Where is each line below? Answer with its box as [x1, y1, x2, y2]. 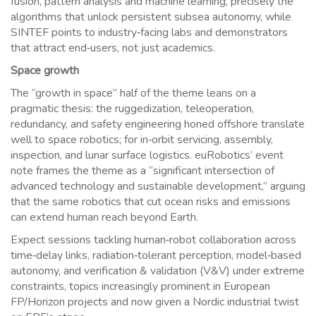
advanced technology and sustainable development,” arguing [11, 178, 305, 195]
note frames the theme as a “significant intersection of [11, 163, 274, 179]
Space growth [11, 63, 79, 79]
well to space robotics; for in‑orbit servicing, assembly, [11, 132, 273, 148]
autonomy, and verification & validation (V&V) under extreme [11, 263, 305, 279]
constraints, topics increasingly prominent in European [11, 279, 270, 295]
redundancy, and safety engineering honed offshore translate [11, 116, 305, 133]
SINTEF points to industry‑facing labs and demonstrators [11, 25, 288, 41]
